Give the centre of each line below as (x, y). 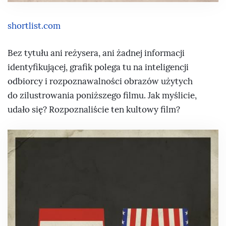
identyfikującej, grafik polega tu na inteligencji (98, 67)
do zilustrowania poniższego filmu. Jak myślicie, (102, 95)
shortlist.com (34, 26)
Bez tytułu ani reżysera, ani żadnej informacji (96, 53)
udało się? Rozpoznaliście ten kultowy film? (94, 109)
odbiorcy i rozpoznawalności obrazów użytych (100, 81)
